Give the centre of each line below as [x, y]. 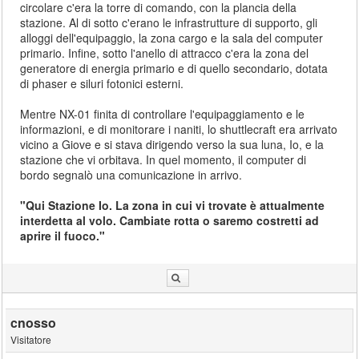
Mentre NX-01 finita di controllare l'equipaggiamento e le [163, 114]
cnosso [34, 323]
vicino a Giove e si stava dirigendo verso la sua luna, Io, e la [172, 144]
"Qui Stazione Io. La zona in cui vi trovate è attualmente [173, 205]
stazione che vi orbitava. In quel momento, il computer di [163, 159]
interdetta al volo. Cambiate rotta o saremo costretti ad [170, 220]
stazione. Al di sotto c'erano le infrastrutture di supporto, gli [169, 22]
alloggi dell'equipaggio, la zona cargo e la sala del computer [172, 38]
